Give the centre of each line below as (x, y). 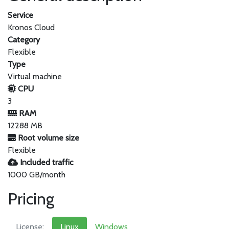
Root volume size (48, 138)
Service (20, 15)
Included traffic (45, 162)
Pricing (31, 199)
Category (24, 40)
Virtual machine (35, 76)
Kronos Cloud (31, 27)
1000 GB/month (37, 175)
